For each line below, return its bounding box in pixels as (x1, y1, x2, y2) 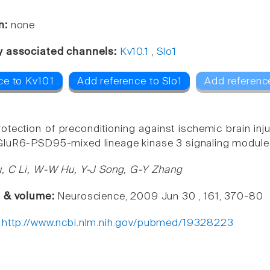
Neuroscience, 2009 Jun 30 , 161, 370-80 (57, 191, 263, 202)
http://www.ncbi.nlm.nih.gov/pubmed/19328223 (2, 218, 234, 228)
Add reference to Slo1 (77, 77, 182, 87)
